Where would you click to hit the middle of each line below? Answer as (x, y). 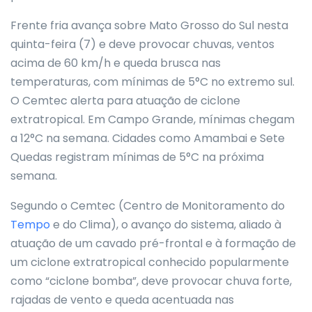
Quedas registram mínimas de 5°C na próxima (137, 157)
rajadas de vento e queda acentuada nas (122, 300)
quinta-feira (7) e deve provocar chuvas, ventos (142, 44)
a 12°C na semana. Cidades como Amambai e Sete (148, 138)
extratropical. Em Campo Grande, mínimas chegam (153, 119)
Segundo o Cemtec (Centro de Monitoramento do (148, 206)
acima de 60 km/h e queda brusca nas (116, 63)
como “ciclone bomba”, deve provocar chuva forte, (151, 281)
